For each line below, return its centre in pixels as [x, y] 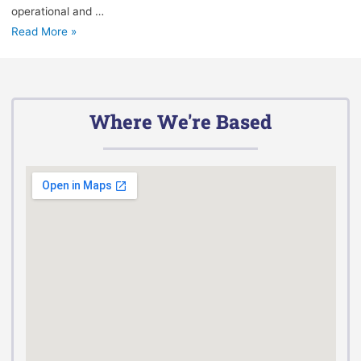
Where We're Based [180, 122]
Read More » [44, 31]
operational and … [57, 11]
